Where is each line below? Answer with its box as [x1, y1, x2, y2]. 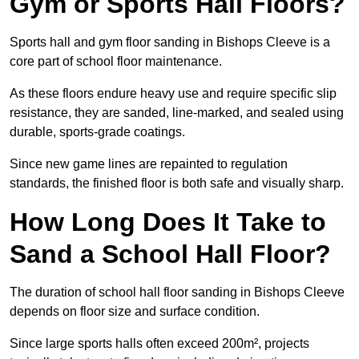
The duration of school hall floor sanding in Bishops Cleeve [10, 285, 345, 300]
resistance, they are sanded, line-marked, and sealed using [10, 106, 344, 120]
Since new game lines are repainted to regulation [10, 157, 288, 171]
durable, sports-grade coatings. [10, 125, 185, 139]
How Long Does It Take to [10, 208, 326, 237]
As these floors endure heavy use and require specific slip [10, 87, 337, 101]
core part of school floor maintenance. [10, 54, 225, 69]
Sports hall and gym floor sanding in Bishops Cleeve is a [10, 35, 330, 50]
